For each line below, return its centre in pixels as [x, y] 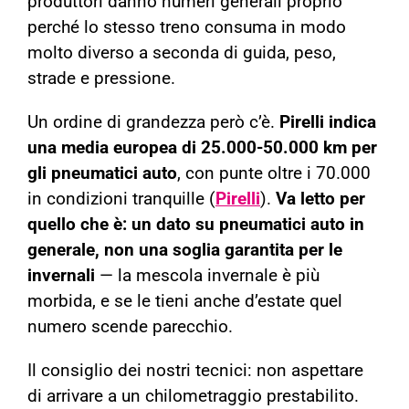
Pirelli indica [328, 123]
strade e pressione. [101, 79]
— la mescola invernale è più [207, 276]
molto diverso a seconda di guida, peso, [182, 53]
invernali [61, 276]
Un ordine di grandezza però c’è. [153, 123]
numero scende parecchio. [130, 327]
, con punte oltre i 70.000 [274, 174]
